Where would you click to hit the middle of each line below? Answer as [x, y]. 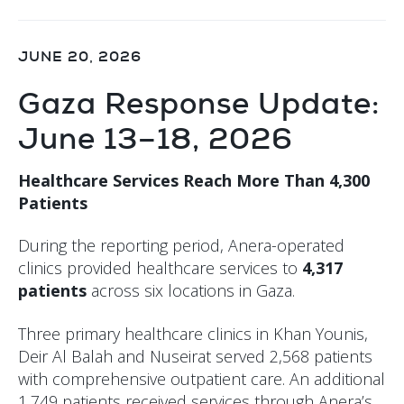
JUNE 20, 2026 [80, 57]
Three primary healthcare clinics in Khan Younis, [193, 333]
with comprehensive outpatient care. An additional [202, 378]
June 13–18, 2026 [156, 138]
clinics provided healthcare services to [160, 268]
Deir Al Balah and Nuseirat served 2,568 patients [195, 356]
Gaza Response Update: [199, 103]
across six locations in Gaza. [191, 291]
